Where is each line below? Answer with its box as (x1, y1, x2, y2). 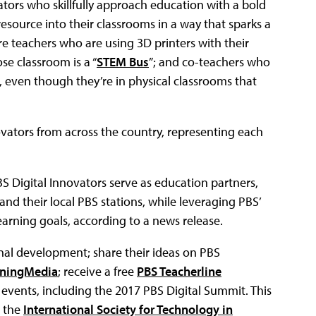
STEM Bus (97, 53, 149, 70)
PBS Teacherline (137, 262, 221, 279)
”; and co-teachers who (149, 53, 270, 70)
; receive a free (58, 262, 137, 279)
